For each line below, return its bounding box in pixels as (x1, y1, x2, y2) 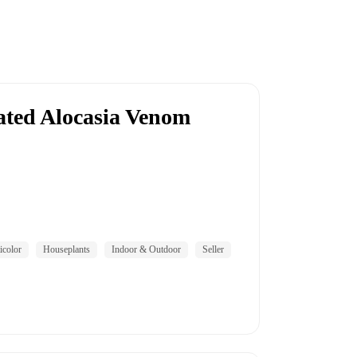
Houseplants (43, 243, 90, 255)
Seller (202, 243, 224, 255)
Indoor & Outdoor (112, 243, 181, 255)
